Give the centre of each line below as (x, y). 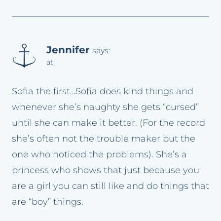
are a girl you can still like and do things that (110, 186)
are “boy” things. (48, 202)
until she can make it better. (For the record (109, 123)
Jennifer (68, 49)
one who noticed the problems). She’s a (99, 155)
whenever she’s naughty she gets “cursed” (105, 107)
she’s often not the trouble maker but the (104, 139)
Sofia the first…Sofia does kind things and (103, 92)
